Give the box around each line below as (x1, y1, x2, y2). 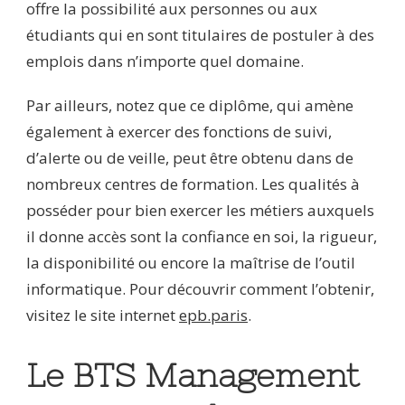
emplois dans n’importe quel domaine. (26, 51, 304, 72)
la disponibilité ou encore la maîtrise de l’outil (26, 252, 355, 274)
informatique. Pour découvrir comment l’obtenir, (26, 278, 374, 300)
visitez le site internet (26, 305, 179, 326)
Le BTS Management (26, 357, 359, 395)
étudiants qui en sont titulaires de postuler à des (26, 24, 374, 46)
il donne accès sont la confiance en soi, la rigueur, (26, 226, 377, 248)
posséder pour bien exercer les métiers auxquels (26, 200, 374, 221)
